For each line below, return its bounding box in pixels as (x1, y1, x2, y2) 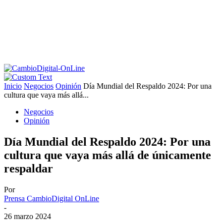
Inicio (4, 82, 22, 90)
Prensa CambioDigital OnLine (4, 194, 99, 203)
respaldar (4, 162, 53, 175)
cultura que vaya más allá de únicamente (4, 148, 211, 162)
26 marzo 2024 (4, 212, 51, 221)
